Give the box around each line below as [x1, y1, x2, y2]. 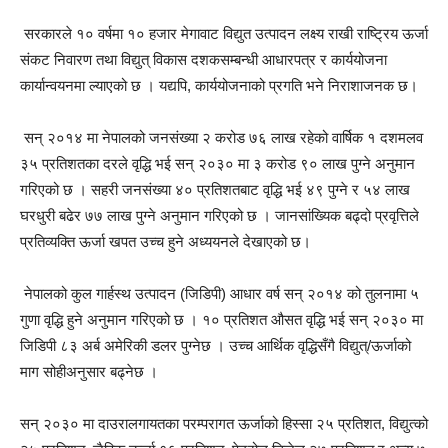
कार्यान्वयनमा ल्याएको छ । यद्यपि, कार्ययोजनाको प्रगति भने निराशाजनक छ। [20, 77, 418, 94]
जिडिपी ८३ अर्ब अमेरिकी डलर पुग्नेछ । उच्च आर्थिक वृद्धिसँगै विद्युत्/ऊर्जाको [20, 337, 411, 354]
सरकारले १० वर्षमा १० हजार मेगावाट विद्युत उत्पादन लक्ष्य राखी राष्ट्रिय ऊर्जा [20, 25, 428, 42]
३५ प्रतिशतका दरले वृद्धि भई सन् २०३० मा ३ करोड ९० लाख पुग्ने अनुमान [20, 155, 415, 172]
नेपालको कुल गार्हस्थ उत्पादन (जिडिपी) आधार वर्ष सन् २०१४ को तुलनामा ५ [20, 285, 419, 302]
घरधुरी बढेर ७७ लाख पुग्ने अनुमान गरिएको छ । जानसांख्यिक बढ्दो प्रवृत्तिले [20, 207, 419, 224]
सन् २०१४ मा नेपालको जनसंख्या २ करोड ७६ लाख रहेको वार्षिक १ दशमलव [20, 129, 423, 146]
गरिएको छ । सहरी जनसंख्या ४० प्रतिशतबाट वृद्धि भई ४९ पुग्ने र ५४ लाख [20, 181, 410, 198]
